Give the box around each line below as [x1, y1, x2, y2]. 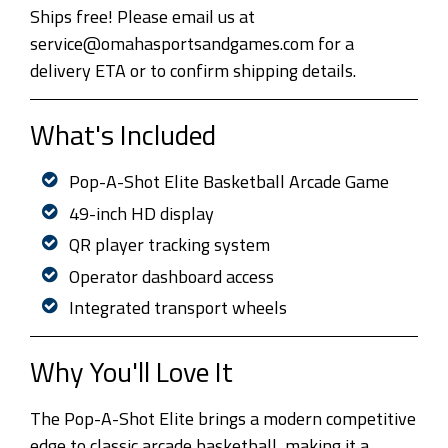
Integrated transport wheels [68, 294, 287, 322]
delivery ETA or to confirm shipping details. [30, 57, 356, 85]
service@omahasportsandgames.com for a [30, 30, 354, 58]
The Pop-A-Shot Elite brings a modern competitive [30, 405, 416, 433]
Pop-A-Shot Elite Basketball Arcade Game [68, 168, 389, 196]
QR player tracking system [68, 231, 270, 259]
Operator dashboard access [68, 262, 274, 290]
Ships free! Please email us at [30, 3, 255, 31]
